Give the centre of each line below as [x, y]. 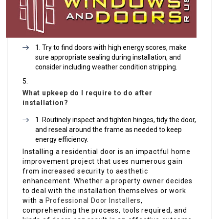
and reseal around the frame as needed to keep [109, 129]
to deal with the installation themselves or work [104, 190]
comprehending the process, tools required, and [105, 210]
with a [34, 200]
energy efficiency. [62, 139]
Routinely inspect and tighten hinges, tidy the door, [119, 120]
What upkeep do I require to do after [88, 93]
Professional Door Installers [93, 200]
